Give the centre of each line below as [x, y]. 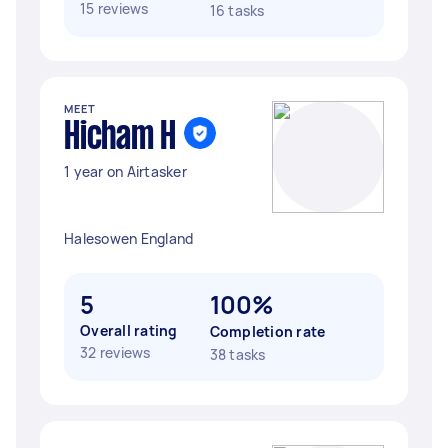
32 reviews [115, 352]
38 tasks [237, 354]
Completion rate [267, 331]
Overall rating [129, 330]
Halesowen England [129, 238]
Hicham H [120, 138]
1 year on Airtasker [125, 171]
